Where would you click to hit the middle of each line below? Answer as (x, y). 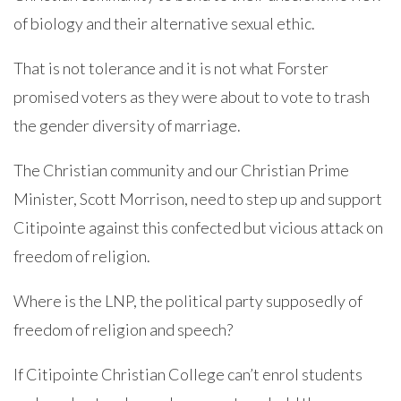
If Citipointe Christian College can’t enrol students (188, 374)
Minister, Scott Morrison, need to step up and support (198, 199)
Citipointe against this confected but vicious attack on (198, 227)
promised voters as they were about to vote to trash (192, 97)
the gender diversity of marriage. (127, 125)
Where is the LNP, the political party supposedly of (188, 301)
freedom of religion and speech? (123, 329)
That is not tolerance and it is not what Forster (171, 68)
